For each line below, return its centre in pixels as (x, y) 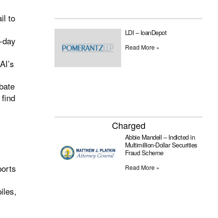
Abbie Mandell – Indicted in (160, 137)
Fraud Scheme (144, 153)
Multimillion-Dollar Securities (161, 145)
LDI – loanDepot (146, 32)
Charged (128, 125)
